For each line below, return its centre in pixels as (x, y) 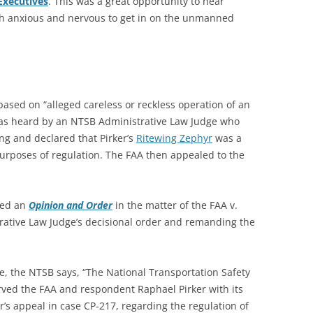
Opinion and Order (71, 205)
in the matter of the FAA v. (175, 205)
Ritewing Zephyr (174, 138)
